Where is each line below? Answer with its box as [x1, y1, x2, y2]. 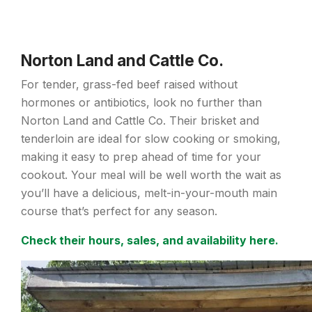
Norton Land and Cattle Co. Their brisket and [21, 113, 259, 127]
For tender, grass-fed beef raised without [21, 77, 237, 91]
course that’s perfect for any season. [21, 203, 217, 218]
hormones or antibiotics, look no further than [21, 95, 262, 109]
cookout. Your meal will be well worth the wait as [21, 167, 281, 182]
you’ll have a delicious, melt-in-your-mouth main [21, 185, 277, 200]
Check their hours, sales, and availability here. [21, 233, 279, 247]
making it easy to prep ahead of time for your [21, 149, 261, 164]
